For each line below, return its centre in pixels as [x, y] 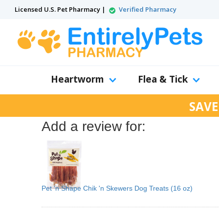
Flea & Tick [163, 79]
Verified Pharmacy [148, 9]
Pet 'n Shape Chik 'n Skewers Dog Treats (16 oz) [117, 188]
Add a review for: [94, 126]
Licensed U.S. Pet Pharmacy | [61, 9]
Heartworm [77, 79]
